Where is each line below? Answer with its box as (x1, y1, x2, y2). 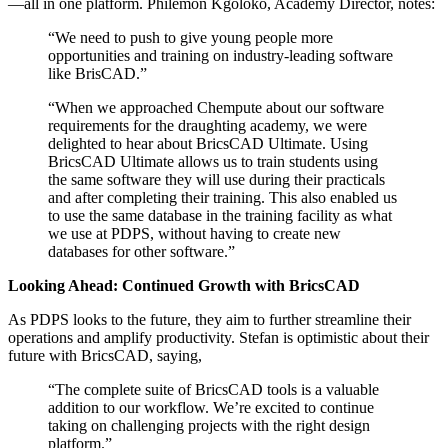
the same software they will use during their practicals (48, 171, 385, 189)
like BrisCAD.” (48, 65, 147, 83)
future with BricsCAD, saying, (8, 347, 202, 365)
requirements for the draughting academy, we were (48, 117, 367, 135)
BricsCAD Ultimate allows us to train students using (48, 153, 378, 171)
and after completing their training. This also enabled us (48, 189, 397, 207)
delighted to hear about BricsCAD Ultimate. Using (48, 135, 368, 153)
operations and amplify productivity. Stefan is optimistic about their (8, 329, 429, 347)
